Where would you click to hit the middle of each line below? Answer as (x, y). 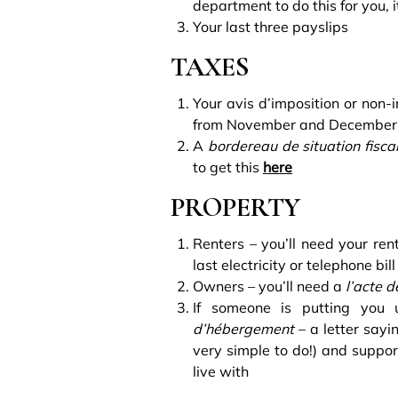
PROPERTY (235, 207)
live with (221, 371)
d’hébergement (243, 328)
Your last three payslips (271, 26)
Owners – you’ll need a (267, 286)
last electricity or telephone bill (294, 264)
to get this (228, 167)
